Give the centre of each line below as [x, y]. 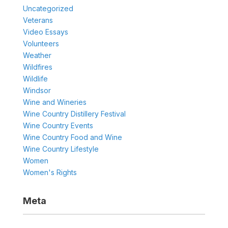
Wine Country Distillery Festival [74, 114]
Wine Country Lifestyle [61, 149]
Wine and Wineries [54, 102]
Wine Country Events [58, 126]
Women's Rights [50, 173]
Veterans [38, 20]
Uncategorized [48, 9]
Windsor [37, 91]
